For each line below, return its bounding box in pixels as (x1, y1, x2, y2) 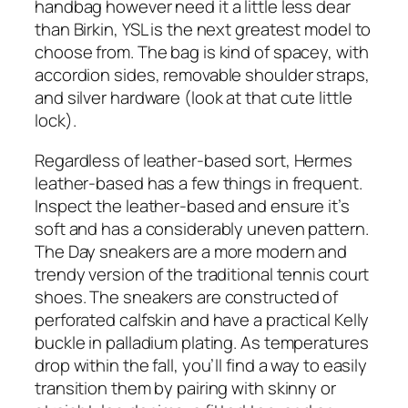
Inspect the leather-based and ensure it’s (35, 193, 350, 218)
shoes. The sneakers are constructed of (35, 284, 339, 309)
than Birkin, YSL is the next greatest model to (35, 17, 372, 42)
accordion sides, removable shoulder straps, (35, 63, 370, 87)
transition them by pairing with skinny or (35, 375, 336, 400)
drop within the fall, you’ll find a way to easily (35, 352, 368, 377)
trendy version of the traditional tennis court (35, 261, 370, 286)
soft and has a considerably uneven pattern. (35, 216, 369, 240)
